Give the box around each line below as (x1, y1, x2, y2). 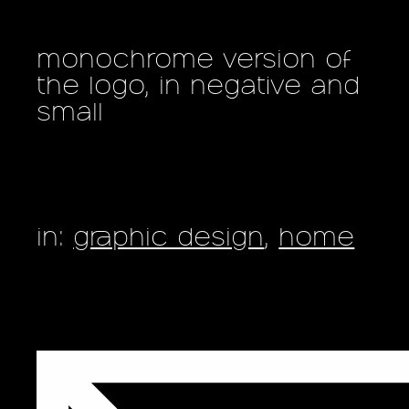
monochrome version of (37, 51, 352, 73)
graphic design (73, 228, 265, 250)
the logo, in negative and (37, 78, 361, 100)
